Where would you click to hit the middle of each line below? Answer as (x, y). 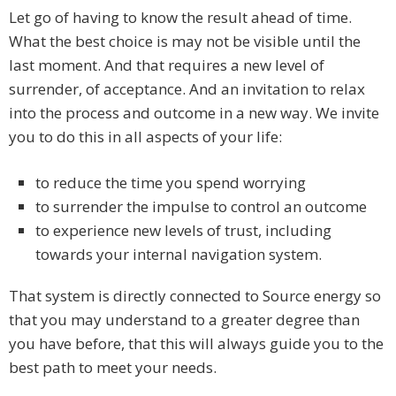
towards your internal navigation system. (179, 255)
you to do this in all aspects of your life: (145, 137)
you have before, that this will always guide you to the (196, 344)
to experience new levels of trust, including (183, 231)
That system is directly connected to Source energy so (195, 296)
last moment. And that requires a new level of (167, 65)
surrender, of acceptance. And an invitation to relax (187, 89)
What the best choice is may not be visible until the (185, 42)
